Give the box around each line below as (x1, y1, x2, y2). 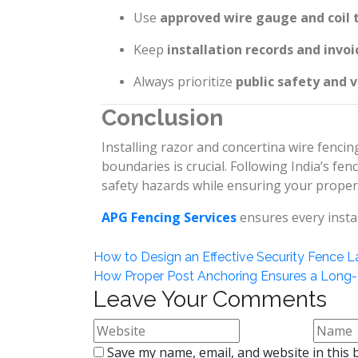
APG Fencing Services (101, 209, 237, 226)
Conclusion (101, 105, 223, 131)
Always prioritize (133, 73, 236, 90)
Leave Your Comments (93, 286, 327, 312)
